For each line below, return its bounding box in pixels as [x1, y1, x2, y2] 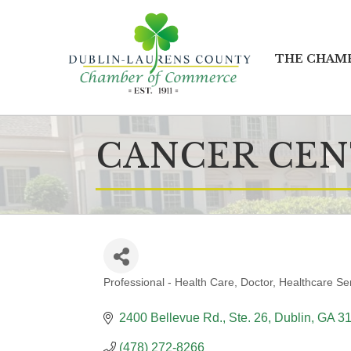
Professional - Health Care [103, 277, 234, 288]
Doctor [241, 277, 273, 288]
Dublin [274, 311, 311, 324]
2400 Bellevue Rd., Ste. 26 [119, 311, 268, 324]
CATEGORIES [103, 288, 217, 306]
